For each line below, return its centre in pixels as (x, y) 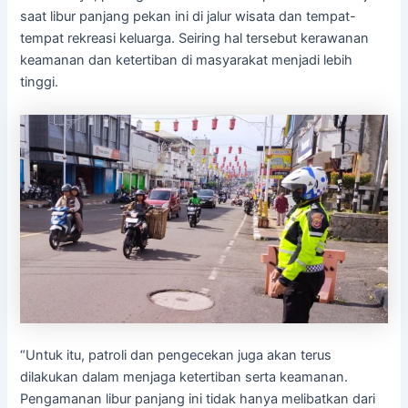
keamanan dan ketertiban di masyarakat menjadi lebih (187, 61)
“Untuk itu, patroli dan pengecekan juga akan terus (176, 356)
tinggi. (40, 82)
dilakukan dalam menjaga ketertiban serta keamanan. (184, 377)
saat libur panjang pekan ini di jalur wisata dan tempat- (189, 17)
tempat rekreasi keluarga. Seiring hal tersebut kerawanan (195, 39)
